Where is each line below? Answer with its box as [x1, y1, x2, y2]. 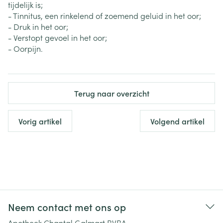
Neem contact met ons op [8, 200, 126, 214]
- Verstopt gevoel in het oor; [8, 32, 107, 43]
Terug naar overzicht [74, 88, 149, 99]
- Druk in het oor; [8, 21, 68, 32]
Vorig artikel [18, 115, 62, 126]
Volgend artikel [150, 115, 205, 126]
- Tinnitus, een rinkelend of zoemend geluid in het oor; [8, 10, 201, 21]
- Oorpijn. [8, 43, 43, 54]
